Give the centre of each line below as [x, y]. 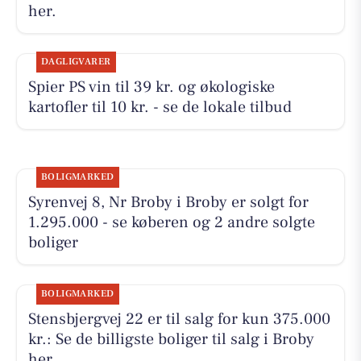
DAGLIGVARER [76, 62]
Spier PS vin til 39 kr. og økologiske [151, 87]
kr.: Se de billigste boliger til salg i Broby [171, 339]
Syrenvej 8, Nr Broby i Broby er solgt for [168, 203]
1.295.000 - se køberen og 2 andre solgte [171, 223]
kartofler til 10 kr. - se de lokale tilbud [160, 108]
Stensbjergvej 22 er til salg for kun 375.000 [179, 319]
